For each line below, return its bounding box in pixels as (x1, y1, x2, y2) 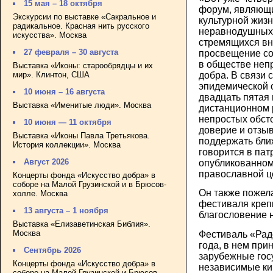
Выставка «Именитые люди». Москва (13, 100, 151, 110)
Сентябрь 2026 (24, 246, 82, 255)
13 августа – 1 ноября (24, 206, 109, 216)
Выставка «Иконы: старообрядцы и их (13, 60, 153, 70)
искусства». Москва (13, 30, 87, 40)
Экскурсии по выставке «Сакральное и (13, 12, 156, 21)
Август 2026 (24, 157, 69, 167)
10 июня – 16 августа (24, 87, 105, 97)
